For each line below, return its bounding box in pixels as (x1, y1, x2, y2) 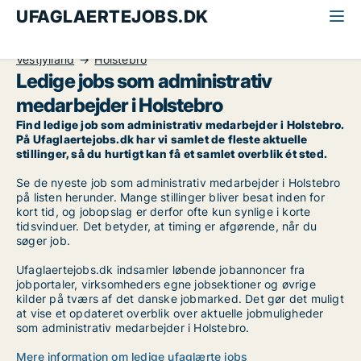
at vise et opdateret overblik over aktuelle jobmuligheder (16, 306, 324, 320)
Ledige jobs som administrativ (16, 69, 272, 93)
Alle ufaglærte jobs (16, 35, 118, 49)
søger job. (16, 234, 70, 247)
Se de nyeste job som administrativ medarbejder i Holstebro (16, 176, 341, 189)
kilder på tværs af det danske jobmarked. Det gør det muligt (16, 292, 344, 305)
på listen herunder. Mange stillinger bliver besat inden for (16, 190, 325, 204)
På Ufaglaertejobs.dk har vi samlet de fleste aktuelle (16, 132, 308, 146)
